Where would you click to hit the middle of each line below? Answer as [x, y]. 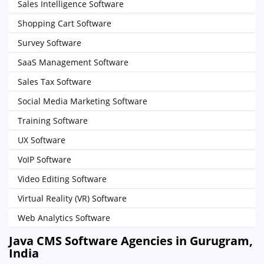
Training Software [53, 121]
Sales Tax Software [55, 82]
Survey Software [49, 43]
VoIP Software [44, 159]
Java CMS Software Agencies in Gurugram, [131, 241]
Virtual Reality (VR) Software [72, 198]
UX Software [42, 140]
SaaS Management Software [73, 62]
